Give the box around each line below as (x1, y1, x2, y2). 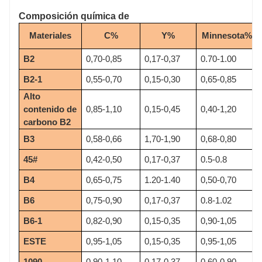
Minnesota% (202, 30, 252, 40)
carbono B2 (23, 116, 71, 127)
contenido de (23, 104, 77, 114)
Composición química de (19, 11, 129, 21)
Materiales (29, 30, 71, 40)
